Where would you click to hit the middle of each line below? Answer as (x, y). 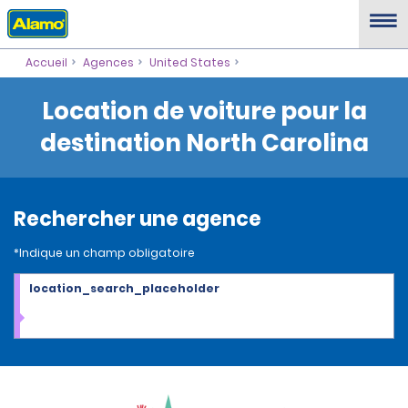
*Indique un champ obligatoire (104, 253)
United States (189, 62)
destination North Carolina (204, 143)
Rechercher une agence (138, 219)
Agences (108, 62)
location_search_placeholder (124, 288)
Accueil (46, 62)
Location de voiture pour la (204, 111)
